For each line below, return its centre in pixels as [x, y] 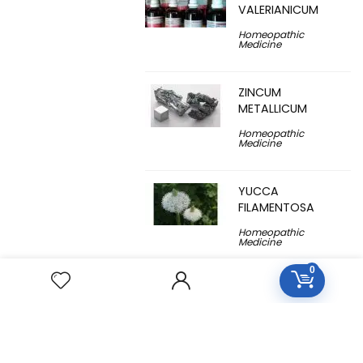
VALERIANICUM [278, 10]
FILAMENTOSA [276, 208]
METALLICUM [273, 109]
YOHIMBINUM [274, 290]
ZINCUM [260, 93]
